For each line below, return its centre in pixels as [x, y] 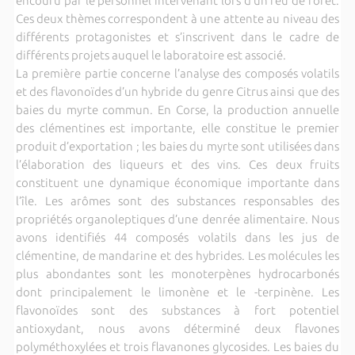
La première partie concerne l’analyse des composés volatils [177, 73]
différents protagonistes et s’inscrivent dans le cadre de [177, 36]
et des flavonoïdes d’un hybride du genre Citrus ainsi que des [177, 91]
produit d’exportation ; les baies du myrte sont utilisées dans [177, 146]
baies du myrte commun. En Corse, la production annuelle [177, 109]
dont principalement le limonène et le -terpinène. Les [177, 292]
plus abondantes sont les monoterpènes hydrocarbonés [177, 273]
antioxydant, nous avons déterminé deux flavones [177, 328]
